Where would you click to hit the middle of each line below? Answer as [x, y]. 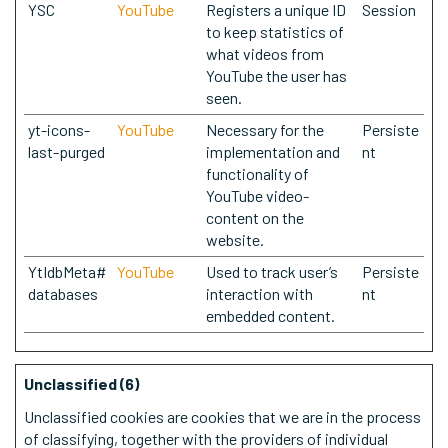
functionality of [257, 173]
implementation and [273, 151]
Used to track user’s [272, 271]
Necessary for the [265, 129]
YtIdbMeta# [67, 271]
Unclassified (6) [81, 383]
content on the [255, 217]
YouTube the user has [276, 75]
